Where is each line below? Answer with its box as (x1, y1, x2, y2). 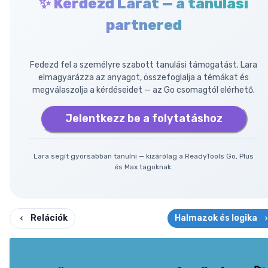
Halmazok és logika (175, 212, 257, 223)
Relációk (31, 212, 68, 223)
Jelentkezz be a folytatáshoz (65, 112, 223, 126)
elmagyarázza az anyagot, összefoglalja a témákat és (38, 72, 249, 83)
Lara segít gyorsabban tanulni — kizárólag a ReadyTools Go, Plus (33, 151, 254, 160)
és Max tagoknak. (114, 162, 173, 171)
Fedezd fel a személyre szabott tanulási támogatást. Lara (30, 59, 257, 70)
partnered (105, 16, 182, 33)
